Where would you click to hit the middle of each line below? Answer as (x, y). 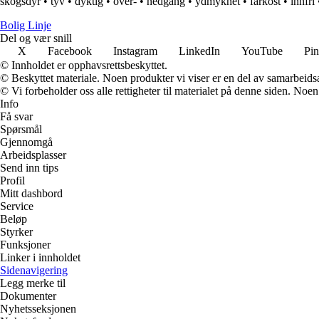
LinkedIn (199, 51)
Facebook (70, 51)
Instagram (135, 51)
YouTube (262, 51)
